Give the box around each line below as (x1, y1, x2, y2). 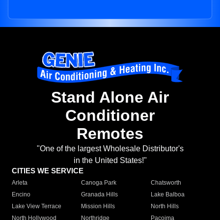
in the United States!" (73, 156, 147, 165)
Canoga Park (81, 179, 117, 187)
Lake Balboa (150, 191, 185, 198)
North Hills (150, 203, 179, 210)
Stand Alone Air (51, 88, 169, 107)
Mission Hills (81, 203, 115, 210)
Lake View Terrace (12, 203, 61, 210)
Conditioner (65, 107, 155, 125)
